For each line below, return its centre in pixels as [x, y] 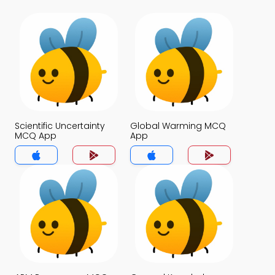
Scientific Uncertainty [60, 126]
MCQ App [36, 136]
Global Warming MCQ [178, 126]
